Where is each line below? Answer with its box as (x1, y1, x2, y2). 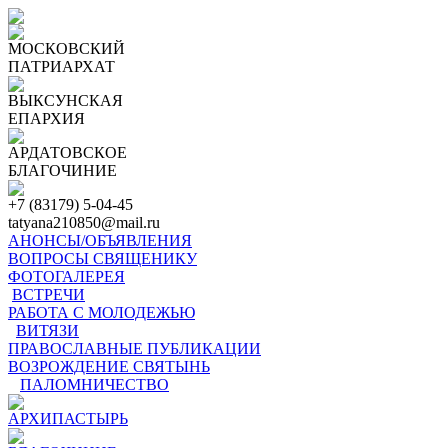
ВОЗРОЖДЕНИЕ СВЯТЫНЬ (8, 358, 210, 375)
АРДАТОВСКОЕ (8, 144, 127, 161)
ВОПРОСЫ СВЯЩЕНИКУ (8, 250, 197, 267)
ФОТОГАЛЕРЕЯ (8, 268, 125, 285)
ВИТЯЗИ (16, 322, 79, 339)
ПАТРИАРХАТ (8, 58, 115, 75)
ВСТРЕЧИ (12, 286, 85, 303)
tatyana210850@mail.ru (8, 214, 160, 231)
